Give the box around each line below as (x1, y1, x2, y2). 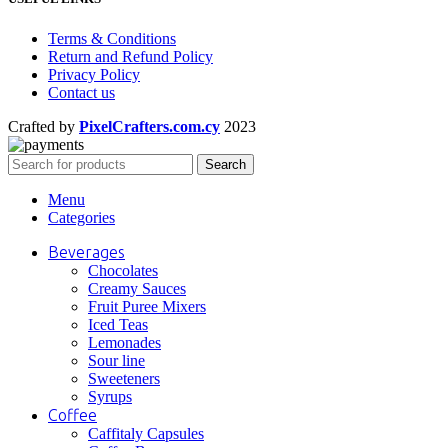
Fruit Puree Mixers (88, 297, 206, 315)
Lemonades (88, 333, 161, 351)
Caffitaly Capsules (88, 424, 204, 442)
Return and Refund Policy (48, 47, 213, 65)
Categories (48, 208, 115, 226)
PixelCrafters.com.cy (79, 117, 220, 135)
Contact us (48, 83, 115, 101)
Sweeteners (88, 369, 160, 387)
